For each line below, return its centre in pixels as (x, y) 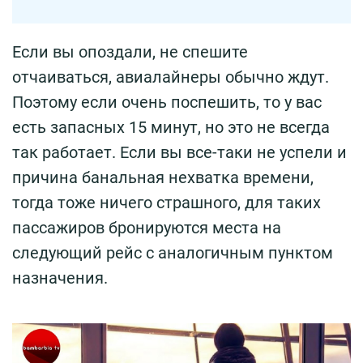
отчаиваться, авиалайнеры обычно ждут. (171, 77)
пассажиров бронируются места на (147, 227)
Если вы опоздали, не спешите (130, 51)
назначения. (60, 278)
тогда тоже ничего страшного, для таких (167, 202)
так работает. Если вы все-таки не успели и (179, 152)
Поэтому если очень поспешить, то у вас (167, 102)
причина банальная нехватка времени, (163, 177)
